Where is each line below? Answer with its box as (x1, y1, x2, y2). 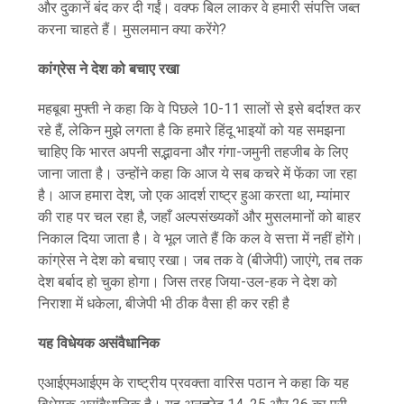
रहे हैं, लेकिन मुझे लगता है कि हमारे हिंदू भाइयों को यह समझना (38, 121, 346, 139)
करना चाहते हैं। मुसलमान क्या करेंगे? (38, 20, 231, 38)
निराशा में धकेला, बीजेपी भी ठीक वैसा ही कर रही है (38, 294, 290, 312)
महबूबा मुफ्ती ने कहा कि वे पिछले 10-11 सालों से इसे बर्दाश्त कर (38, 99, 362, 117)
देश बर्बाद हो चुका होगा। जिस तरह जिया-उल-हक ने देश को (38, 272, 338, 290)
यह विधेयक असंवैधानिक (38, 334, 164, 352)
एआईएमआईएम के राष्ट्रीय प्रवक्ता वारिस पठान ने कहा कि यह (38, 373, 350, 391)
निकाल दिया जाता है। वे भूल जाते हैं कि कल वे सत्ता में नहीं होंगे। (38, 229, 364, 247)
